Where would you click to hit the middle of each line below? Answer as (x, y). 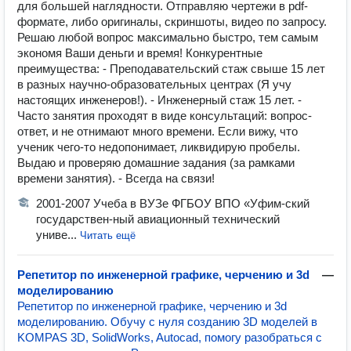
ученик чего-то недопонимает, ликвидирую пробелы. (159, 147)
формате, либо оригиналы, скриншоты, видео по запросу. (172, 22)
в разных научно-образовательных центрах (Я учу (154, 84)
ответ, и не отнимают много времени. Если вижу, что (157, 131)
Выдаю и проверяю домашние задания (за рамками (156, 163)
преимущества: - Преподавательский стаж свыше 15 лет (171, 69)
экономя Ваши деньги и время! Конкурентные (140, 53)
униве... (58, 235)
